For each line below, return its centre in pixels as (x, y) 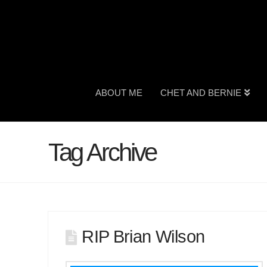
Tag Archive (102, 153)
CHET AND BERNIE (201, 93)
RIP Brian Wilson (143, 237)
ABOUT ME (119, 93)
